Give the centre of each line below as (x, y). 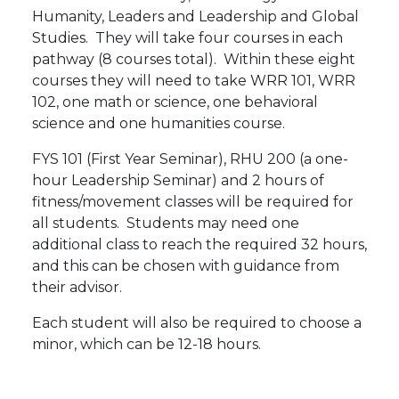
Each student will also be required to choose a (197, 322)
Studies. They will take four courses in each (187, 37)
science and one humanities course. (162, 123)
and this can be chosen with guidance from (186, 265)
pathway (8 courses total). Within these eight (194, 59)
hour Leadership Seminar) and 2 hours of (178, 180)
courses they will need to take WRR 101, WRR (194, 80)
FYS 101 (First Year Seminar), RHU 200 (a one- (190, 159)
